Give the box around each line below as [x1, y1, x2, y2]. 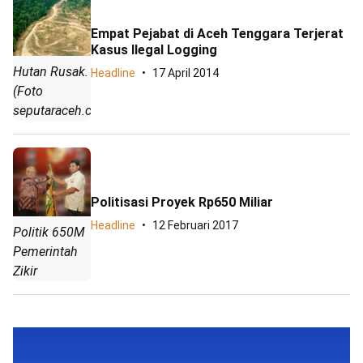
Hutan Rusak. [13, 63, 88, 79]
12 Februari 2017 [152, 219, 238, 233]
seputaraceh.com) [13, 102, 114, 118]
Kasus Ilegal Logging [91, 42, 217, 58]
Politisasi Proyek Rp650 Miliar [91, 194, 273, 211]
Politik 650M [13, 224, 85, 241]
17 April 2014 [152, 66, 219, 80]
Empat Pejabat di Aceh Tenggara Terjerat [91, 26, 344, 42]
